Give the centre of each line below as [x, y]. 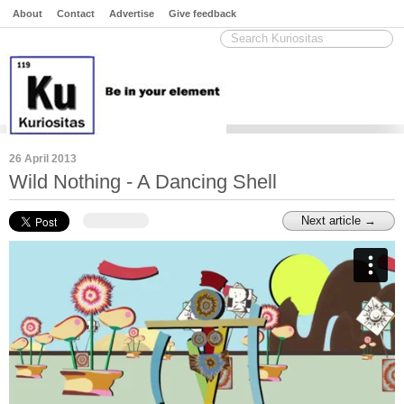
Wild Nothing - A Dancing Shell [143, 182]
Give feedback [202, 14]
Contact [76, 14]
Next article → [339, 220]
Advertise [132, 14]
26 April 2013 [43, 159]
